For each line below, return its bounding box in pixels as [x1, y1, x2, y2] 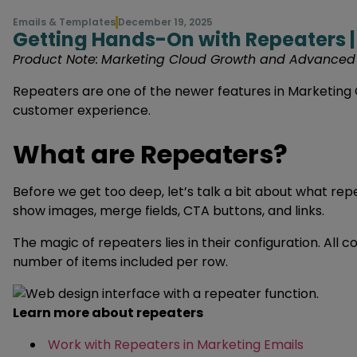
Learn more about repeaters [13, 304, 203, 322]
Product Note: [13, 50, 98, 69]
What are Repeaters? [13, 136, 288, 172]
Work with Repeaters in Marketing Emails [48, 335, 304, 354]
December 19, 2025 [118, 15, 213, 29]
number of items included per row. [13, 253, 228, 271]
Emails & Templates [13, 15, 116, 29]
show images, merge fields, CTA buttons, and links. [13, 202, 324, 220]
